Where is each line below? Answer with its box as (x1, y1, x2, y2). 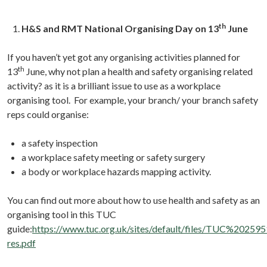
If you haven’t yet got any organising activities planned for (7, 51, 240, 63)
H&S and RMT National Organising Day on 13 (21, 23, 219, 35)
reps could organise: (7, 108, 89, 120)
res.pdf (7, 237, 36, 249)
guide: (7, 223, 32, 235)
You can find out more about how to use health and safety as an (7, 194, 260, 206)
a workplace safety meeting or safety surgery (21, 151, 205, 163)
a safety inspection (21, 137, 98, 149)
